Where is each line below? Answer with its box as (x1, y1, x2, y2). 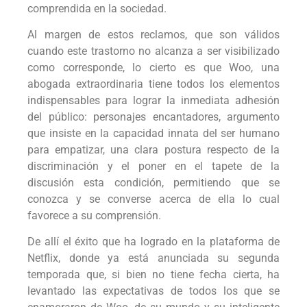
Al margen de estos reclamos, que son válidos (27, 28, 280, 42)
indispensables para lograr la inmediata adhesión (27, 94, 280, 108)
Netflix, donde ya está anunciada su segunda (27, 251, 280, 265)
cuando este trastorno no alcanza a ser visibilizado (27, 45, 280, 58)
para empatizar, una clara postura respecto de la (27, 143, 280, 157)
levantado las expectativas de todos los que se (27, 284, 280, 298)
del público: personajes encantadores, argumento (27, 110, 280, 124)
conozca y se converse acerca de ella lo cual (27, 193, 280, 206)
